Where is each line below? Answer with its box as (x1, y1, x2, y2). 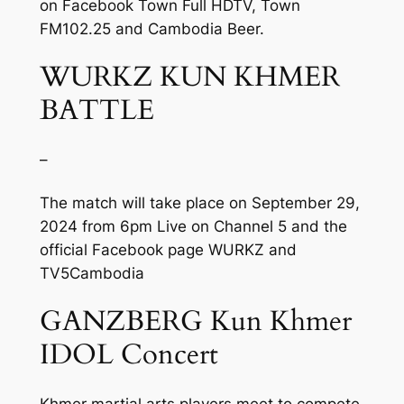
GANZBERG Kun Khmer (39, 302, 352, 341)
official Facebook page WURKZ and (39, 240, 297, 259)
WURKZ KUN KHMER (39, 58, 340, 96)
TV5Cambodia (39, 263, 144, 282)
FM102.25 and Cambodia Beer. (39, 19, 264, 38)
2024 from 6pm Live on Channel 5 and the (39, 216, 347, 235)
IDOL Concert (39, 335, 218, 374)
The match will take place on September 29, (39, 193, 360, 212)
